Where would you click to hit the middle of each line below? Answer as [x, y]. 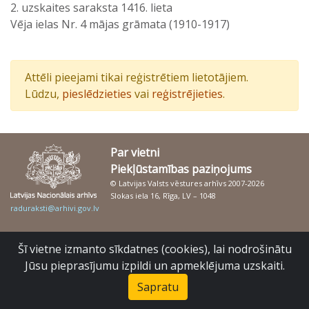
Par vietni [135, 152]
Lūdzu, [43, 94]
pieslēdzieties [97, 94]
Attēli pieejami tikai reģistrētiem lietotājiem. [137, 77]
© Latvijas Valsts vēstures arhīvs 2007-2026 [187, 183]
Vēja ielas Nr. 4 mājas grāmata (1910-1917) [120, 24]
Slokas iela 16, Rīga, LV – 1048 [163, 196]
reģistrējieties [187, 94]
